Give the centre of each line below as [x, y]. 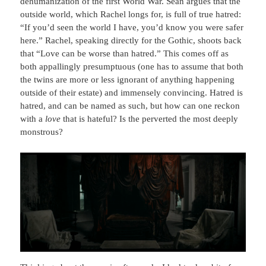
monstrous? [42, 132]
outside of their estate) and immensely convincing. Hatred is [132, 93]
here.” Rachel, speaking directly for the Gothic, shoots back [131, 41]
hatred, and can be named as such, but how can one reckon [130, 106]
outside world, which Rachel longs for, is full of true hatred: [131, 15]
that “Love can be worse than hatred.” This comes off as [125, 54]
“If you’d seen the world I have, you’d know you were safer [132, 28]
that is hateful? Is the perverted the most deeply [150, 119]
